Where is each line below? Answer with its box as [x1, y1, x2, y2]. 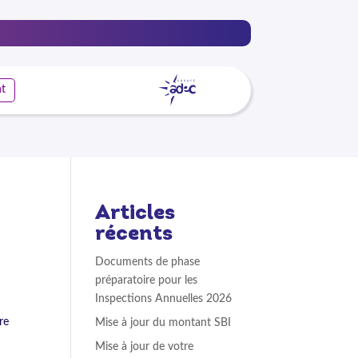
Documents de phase [95, 256, 201, 268]
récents [95, 223, 173, 245]
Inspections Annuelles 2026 [95, 292, 233, 304]
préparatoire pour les [95, 274, 198, 286]
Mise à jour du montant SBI [95, 316, 232, 328]
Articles [95, 202, 176, 225]
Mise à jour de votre [95, 340, 194, 352]
